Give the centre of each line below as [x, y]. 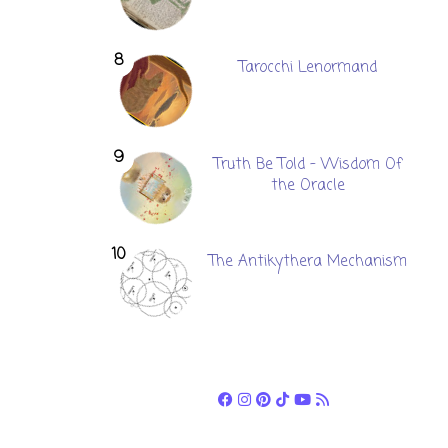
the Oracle [308, 185]
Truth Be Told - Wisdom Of [308, 164]
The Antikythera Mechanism [308, 261]
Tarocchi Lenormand [308, 67]
